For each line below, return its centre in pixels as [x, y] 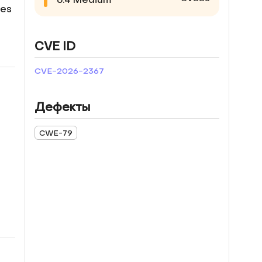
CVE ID [55, 47]
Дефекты [62, 108]
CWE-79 [56, 133]
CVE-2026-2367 [69, 71]
